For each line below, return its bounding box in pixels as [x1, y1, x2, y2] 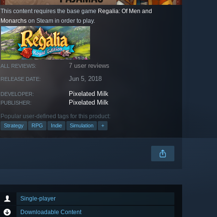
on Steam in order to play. [27, 17, 95, 25]
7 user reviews [69, 62, 110, 70]
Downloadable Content [20, 209, 81, 216]
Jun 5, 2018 [69, 75, 102, 83]
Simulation [70, 123, 93, 129]
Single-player [20, 195, 56, 202]
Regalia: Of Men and [98, 8, 152, 15]
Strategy [4, 123, 24, 129]
